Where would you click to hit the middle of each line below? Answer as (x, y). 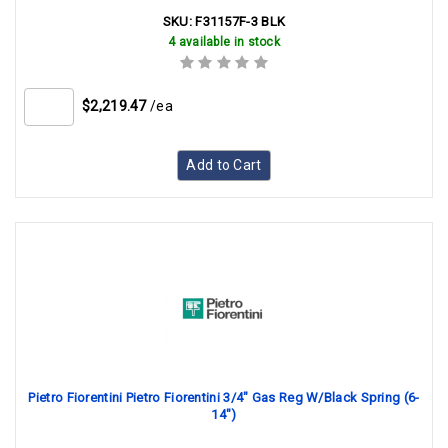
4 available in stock (224, 42)
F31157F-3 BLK (240, 21)
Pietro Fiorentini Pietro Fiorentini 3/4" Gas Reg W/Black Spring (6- (224, 397)
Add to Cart (224, 165)
